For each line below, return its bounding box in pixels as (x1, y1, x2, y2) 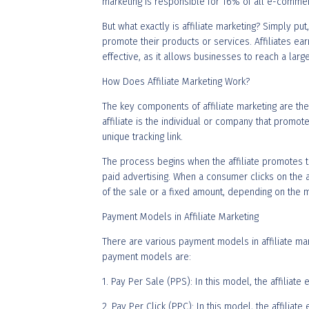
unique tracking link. (102, 131, 183, 143)
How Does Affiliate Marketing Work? (102, 76, 250, 88)
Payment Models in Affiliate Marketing (102, 211, 259, 223)
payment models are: (102, 251, 191, 263)
